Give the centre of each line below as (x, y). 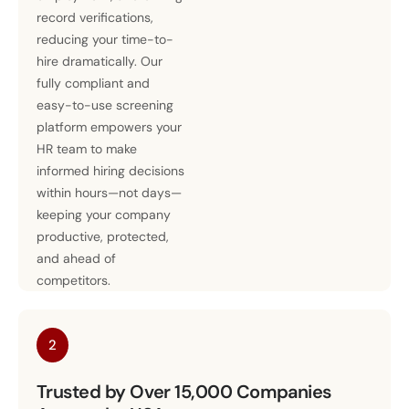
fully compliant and (93, 83)
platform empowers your (109, 126)
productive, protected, (103, 236)
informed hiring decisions (110, 170)
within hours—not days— (109, 192)
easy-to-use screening (105, 105)
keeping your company (104, 214)
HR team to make (87, 148)
